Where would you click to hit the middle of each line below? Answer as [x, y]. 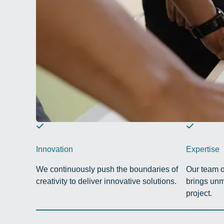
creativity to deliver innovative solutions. [106, 181]
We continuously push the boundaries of [107, 169]
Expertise [203, 149]
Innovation [54, 149]
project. [199, 193]
